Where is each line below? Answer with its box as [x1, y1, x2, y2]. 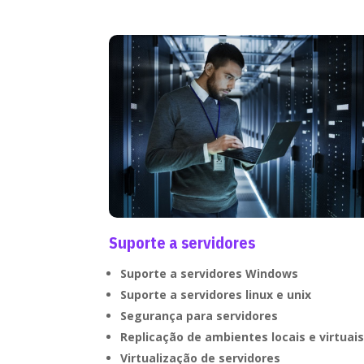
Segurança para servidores [120, 307, 279, 323]
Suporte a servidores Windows [120, 265, 299, 281]
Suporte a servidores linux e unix [120, 286, 312, 302]
